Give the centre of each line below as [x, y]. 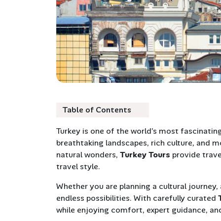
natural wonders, [88, 155]
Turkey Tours [145, 155]
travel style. [78, 167]
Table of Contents [98, 110]
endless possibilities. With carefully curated [137, 198]
